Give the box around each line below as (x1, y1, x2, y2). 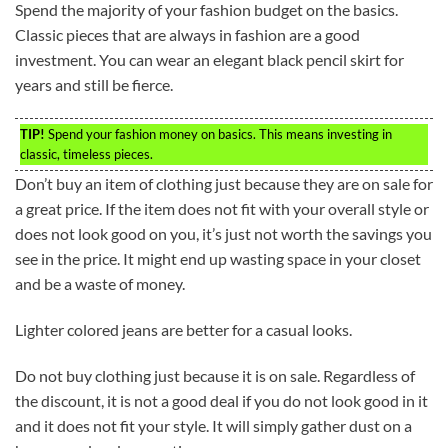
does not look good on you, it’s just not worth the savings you (15, 224, 432, 244)
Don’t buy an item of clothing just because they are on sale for (15, 174, 433, 194)
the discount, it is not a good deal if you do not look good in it (15, 390, 428, 410)
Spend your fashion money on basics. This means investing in (45, 126, 392, 143)
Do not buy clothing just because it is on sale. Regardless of (15, 365, 415, 385)
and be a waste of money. (15, 274, 185, 294)
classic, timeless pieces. (20, 146, 153, 163)
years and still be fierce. (15, 75, 173, 95)
